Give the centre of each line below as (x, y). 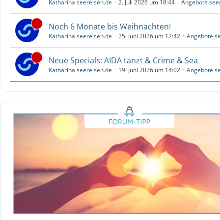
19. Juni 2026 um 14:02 (149, 70)
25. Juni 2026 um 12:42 (149, 36)
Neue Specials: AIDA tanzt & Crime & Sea (123, 60)
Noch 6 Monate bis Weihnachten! (110, 26)
